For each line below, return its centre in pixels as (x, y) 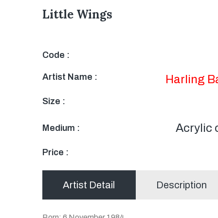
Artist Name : (70, 77)
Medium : (61, 128)
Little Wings (77, 14)
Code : (56, 55)
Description (182, 185)
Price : (55, 152)
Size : (54, 101)
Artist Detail (89, 185)
